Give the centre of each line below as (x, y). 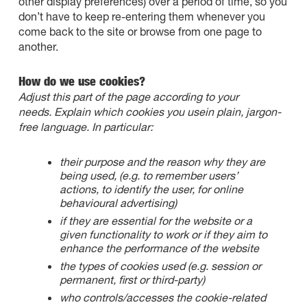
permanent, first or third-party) (132, 279)
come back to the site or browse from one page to (140, 31)
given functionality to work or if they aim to (163, 234)
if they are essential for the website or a (156, 220)
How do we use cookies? (82, 81)
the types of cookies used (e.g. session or (160, 266)
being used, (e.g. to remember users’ (148, 175)
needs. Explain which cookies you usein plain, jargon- (149, 111)
